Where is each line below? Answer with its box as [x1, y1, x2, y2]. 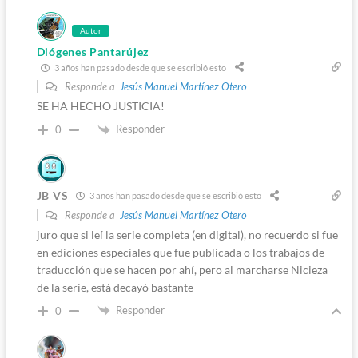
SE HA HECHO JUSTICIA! [36, 99, 165, 113]
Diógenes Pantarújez [36, 45, 150, 59]
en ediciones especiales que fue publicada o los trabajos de [36, 245, 324, 259]
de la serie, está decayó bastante [36, 280, 193, 294]
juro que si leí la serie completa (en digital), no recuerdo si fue [36, 227, 338, 241]
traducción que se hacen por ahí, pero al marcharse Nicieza [36, 262, 328, 276]
